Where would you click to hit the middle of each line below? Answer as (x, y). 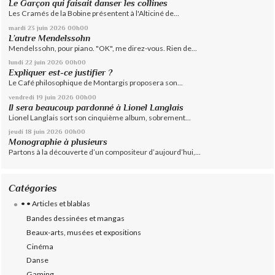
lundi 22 (21, 62)
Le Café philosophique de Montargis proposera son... (96, 83)
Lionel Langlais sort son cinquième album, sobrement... (100, 117)
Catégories (33, 188)
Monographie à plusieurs (58, 142)
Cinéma (40, 246)
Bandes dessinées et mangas (76, 219)
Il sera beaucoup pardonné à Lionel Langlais (96, 107)
